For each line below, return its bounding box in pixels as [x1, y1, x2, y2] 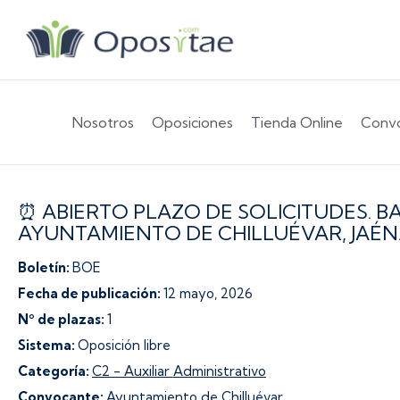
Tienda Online [250, 113, 343, 131]
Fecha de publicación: [18, 285, 163, 302]
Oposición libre [78, 337, 171, 354]
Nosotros [71, 113, 134, 131]
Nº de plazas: [18, 311, 107, 328]
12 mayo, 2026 [163, 285, 253, 302]
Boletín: [18, 259, 72, 276]
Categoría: [18, 362, 92, 379]
